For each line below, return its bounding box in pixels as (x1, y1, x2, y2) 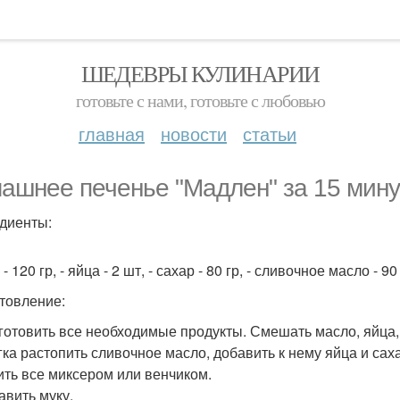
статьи (243, 121, 296, 146)
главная (79, 121, 145, 146)
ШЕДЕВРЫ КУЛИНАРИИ (80, 58, 320, 88)
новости (161, 121, 227, 146)
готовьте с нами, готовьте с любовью (75, 88, 325, 112)
